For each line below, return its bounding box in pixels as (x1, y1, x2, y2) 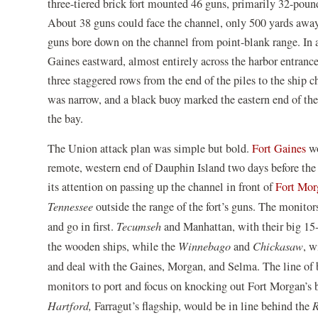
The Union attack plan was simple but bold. (48, 140, 253, 156)
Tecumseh (116, 218, 162, 234)
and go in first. (48, 218, 117, 234)
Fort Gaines (252, 140, 307, 156)
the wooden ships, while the (48, 238, 179, 254)
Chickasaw (253, 238, 304, 253)
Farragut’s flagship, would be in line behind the (92, 297, 313, 314)
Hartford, (48, 297, 92, 313)
